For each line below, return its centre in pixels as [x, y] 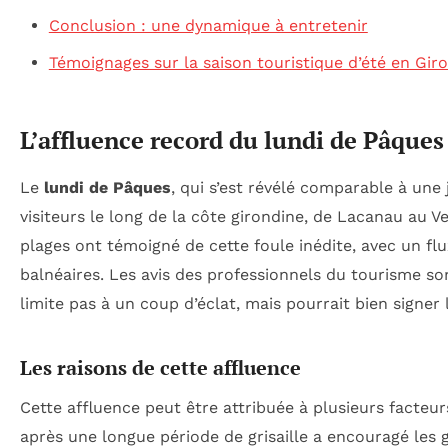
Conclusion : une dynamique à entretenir [208, 25]
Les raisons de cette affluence [160, 367]
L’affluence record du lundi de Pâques [232, 139]
